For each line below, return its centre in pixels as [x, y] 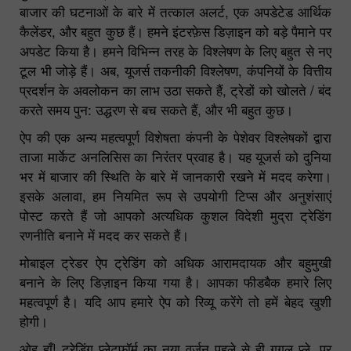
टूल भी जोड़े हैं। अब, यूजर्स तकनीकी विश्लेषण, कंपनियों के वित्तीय [175, 70]
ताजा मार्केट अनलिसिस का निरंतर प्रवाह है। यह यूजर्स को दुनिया [175, 156]
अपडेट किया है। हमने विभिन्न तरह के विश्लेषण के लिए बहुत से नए [175, 51]
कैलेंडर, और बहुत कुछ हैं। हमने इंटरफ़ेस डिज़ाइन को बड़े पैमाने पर [175, 31]
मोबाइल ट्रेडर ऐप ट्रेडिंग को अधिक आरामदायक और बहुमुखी [175, 262]
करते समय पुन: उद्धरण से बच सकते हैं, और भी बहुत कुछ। [156, 109]
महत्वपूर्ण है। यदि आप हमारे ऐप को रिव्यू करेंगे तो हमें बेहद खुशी [175, 301]
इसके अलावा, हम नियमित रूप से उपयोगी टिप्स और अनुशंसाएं [175, 195]
